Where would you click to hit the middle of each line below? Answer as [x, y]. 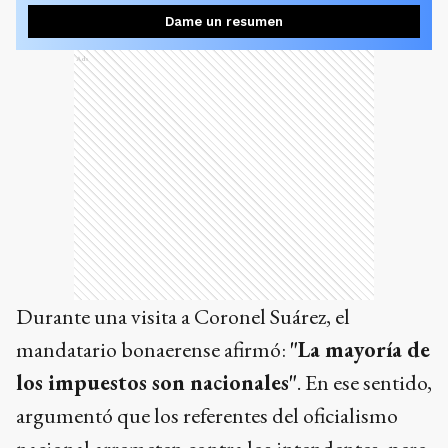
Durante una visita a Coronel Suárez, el [183, 316]
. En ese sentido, [364, 382]
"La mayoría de [360, 349]
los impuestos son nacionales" [156, 382]
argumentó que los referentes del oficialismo [207, 415]
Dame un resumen [224, 21]
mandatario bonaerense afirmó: [153, 349]
